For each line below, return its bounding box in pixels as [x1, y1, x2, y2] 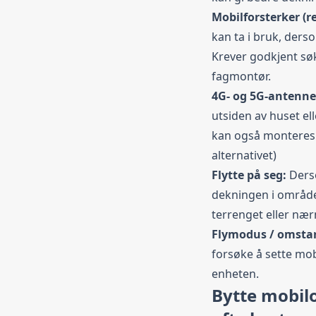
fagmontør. [212, 68, 271, 84]
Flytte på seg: [212, 166, 289, 183]
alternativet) [212, 147, 276, 163]
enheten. [212, 265, 259, 281]
